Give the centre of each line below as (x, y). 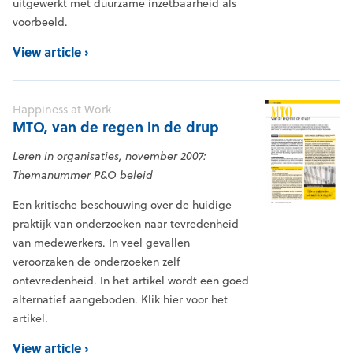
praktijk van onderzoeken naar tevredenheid (126, 224)
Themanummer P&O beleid (83, 175)
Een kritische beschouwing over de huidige (122, 205)
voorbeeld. (40, 22)
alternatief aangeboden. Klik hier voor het (120, 300)
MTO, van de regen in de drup (116, 127)
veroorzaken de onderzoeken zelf (97, 262)
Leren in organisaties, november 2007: (110, 156)
